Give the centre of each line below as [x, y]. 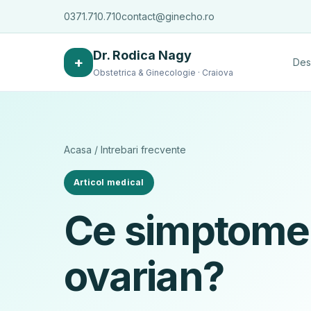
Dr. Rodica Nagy [142, 55]
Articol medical [109, 182]
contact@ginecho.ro [168, 16]
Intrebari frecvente [143, 150]
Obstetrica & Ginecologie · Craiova [163, 72]
